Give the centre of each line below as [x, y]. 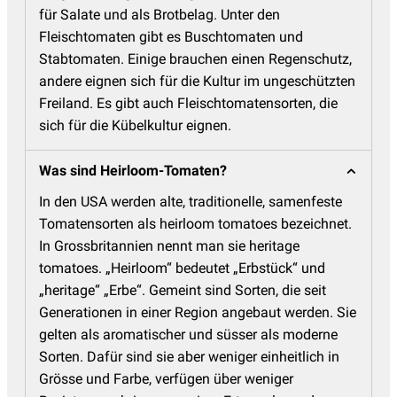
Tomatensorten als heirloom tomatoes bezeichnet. [195, 224]
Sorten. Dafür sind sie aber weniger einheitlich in [189, 357]
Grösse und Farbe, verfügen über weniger [166, 379]
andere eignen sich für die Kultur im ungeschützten [197, 82]
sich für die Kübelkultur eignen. [135, 126]
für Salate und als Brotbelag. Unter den [160, 15]
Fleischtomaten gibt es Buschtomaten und [171, 37]
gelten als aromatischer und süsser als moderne [188, 335]
